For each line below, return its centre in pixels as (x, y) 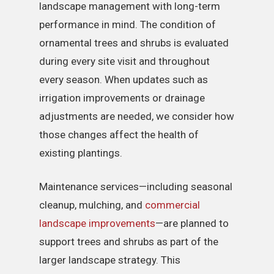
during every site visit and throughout (125, 61)
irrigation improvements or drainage (122, 98)
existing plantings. (81, 153)
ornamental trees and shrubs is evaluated (134, 43)
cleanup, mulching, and (92, 205)
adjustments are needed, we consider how (137, 116)
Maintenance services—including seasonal (136, 187)
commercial (173, 205)
